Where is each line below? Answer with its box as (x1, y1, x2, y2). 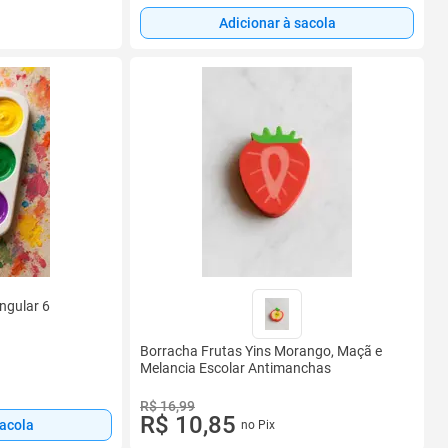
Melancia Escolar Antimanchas (140, 360, 331, 376)
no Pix (240, 418, 275, 432)
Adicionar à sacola (218, 15, 336, 32)
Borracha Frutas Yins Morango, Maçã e (140, 343, 382, 359)
